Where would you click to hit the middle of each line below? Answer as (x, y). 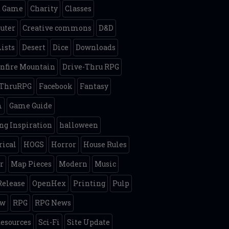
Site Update (89, 222)
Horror (64, 144)
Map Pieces (31, 164)
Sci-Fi (49, 222)
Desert (34, 47)
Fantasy (94, 86)
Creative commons (57, 28)
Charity (44, 8)
